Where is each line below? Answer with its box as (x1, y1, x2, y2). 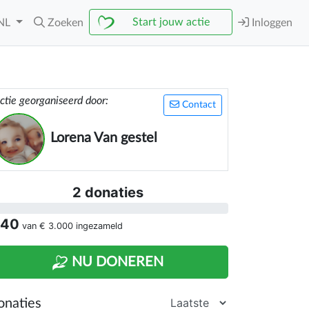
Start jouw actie (132, 17, 210, 28)
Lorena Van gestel (50, 131, 157, 145)
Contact (179, 100, 216, 110)
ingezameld (73, 221, 123, 231)
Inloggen (249, 17, 292, 28)
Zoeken (48, 17, 83, 28)
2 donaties (72, 184, 143, 201)
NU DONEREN (68, 255, 163, 269)
